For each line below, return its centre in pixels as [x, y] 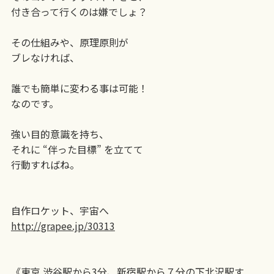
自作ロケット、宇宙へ [60, 210]
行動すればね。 [45, 164]
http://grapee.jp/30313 [63, 225]
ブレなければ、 [45, 57]
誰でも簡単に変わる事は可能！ [79, 88]
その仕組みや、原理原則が [69, 42]
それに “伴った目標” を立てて [77, 149]
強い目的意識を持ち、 [60, 134]
